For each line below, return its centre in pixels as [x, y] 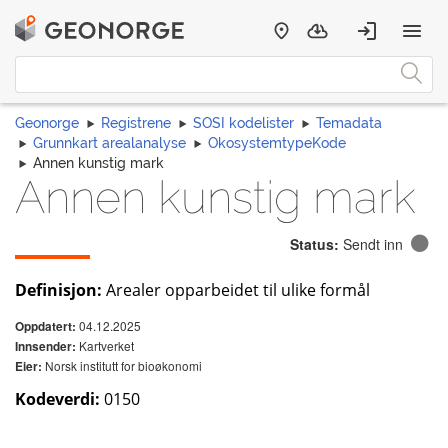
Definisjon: [58, 290]
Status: [314, 244]
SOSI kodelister [243, 123]
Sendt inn [373, 244]
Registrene [136, 123]
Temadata [349, 123]
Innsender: [45, 346]
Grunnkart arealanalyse [109, 143]
